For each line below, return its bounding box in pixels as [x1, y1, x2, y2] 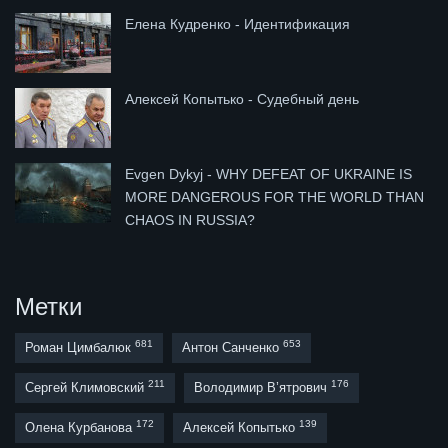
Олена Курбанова [25, 420, 136, 436]
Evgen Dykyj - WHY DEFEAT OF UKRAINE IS [125, 165, 412, 182]
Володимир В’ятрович [194, 380, 331, 396]
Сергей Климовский [25, 380, 148, 396]
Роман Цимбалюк [25, 340, 135, 356]
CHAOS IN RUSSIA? [125, 211, 255, 228]
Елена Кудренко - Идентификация [125, 15, 350, 32]
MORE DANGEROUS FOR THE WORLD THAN [125, 188, 424, 205]
